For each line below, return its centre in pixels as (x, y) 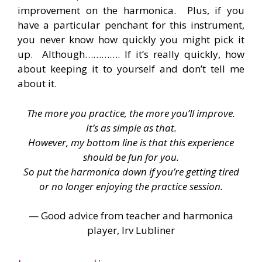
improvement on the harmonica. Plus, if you (131, 11)
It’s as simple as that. (131, 127)
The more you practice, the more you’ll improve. (131, 113)
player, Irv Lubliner (131, 230)
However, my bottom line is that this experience (131, 142)
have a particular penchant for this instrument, (131, 25)
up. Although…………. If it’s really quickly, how (131, 54)
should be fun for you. (131, 157)
